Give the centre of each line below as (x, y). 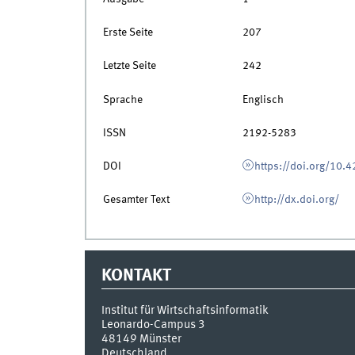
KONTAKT (136, 275)
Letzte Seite (129, 66)
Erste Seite (128, 33)
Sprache (122, 99)
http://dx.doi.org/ (297, 200)
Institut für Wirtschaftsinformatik (185, 310)
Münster (160, 339)
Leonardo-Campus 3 (153, 324)
